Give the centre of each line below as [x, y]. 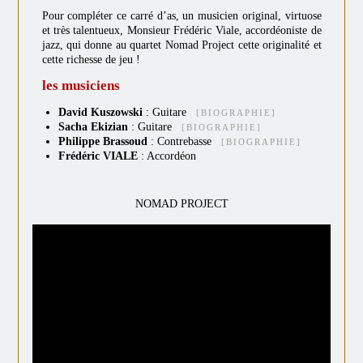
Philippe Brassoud [104, 141]
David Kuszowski [100, 112]
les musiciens [81, 85]
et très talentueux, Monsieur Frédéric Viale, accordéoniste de [181, 30]
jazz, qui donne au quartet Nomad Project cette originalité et [181, 45]
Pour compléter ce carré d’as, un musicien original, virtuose [181, 15]
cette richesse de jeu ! [91, 59]
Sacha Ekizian [93, 126]
